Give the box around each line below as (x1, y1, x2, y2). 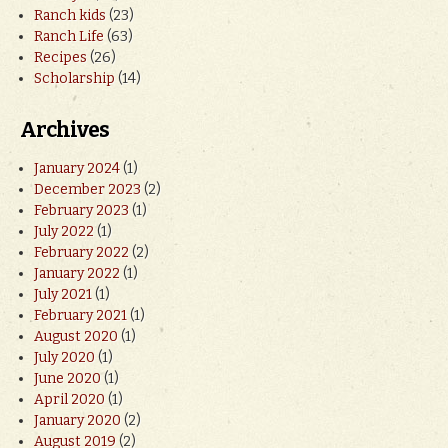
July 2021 (34, 285, 92, 303)
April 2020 (34, 390, 105, 408)
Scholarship (34, 69, 115, 87)
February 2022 (34, 243, 129, 261)
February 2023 (34, 201, 129, 219)
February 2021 (34, 306, 127, 324)
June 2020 (34, 369, 101, 387)
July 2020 (34, 348, 95, 366)
